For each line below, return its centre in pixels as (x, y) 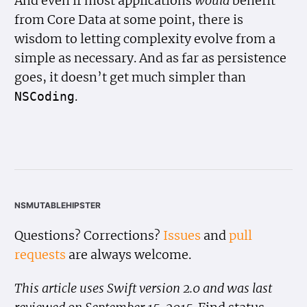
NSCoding (45, 96)
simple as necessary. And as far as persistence (151, 58)
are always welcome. (129, 255)
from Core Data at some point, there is (129, 20)
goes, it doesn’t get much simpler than (131, 77)
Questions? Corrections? (89, 235)
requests (40, 255)
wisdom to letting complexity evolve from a (145, 39)
